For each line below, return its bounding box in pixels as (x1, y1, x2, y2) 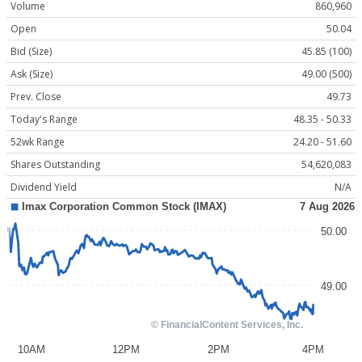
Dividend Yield (11, 180, 77, 195)
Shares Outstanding (11, 158, 100, 172)
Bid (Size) (11, 44, 52, 59)
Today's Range (11, 112, 78, 127)
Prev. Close (11, 90, 61, 104)
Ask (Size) (11, 67, 53, 82)
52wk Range (11, 135, 65, 149)
